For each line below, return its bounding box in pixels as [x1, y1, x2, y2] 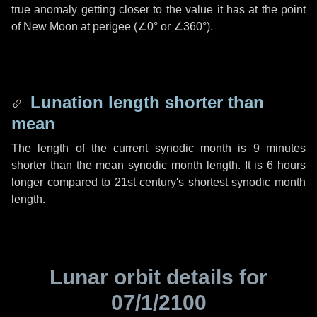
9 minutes [253, 142, 306, 154]
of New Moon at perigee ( [11, 21, 137, 33]
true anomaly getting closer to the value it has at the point [11, 4, 306, 16]
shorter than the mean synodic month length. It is [11, 159, 267, 171]
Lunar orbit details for [50, 265, 267, 289]
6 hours [267, 159, 306, 171]
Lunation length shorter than [25, 93, 264, 112]
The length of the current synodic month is [11, 142, 253, 154]
